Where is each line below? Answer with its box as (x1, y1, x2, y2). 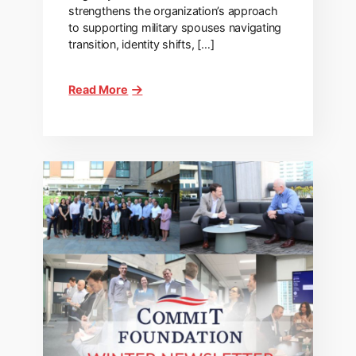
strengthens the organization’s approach (68, 4, 278, 18)
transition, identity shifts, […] (68, 37, 215, 52)
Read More (68, 83, 129, 97)
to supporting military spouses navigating (68, 21, 282, 35)
